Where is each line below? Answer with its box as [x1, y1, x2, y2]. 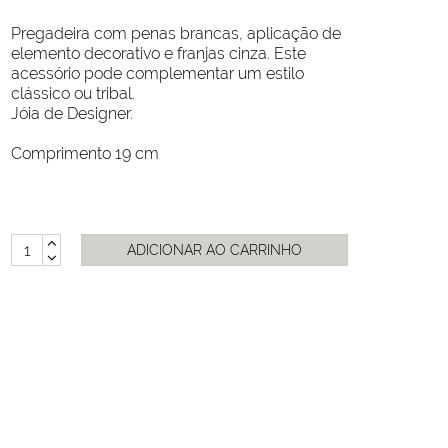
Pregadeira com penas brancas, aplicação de [11, 24, 342, 44]
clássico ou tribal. [11, 84, 136, 104]
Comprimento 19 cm [11, 144, 160, 164]
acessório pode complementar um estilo [11, 64, 305, 84]
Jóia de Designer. [11, 104, 134, 124]
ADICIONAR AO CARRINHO [127, 242, 303, 259]
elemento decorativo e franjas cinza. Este [11, 44, 307, 64]
